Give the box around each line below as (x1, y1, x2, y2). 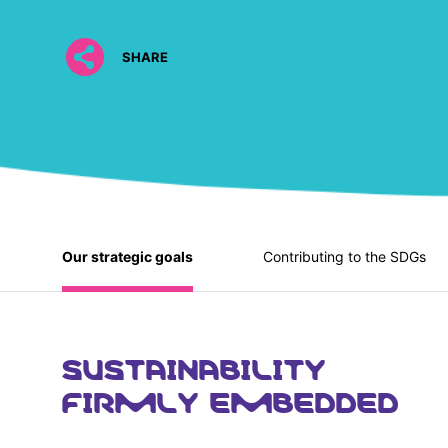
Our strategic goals (62, 247, 193, 265)
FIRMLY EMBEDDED (62, 374, 399, 421)
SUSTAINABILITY (62, 341, 326, 388)
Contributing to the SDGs (263, 247, 426, 265)
